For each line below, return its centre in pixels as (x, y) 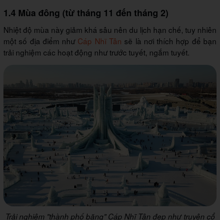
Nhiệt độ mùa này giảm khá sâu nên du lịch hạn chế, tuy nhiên (110, 30)
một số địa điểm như (41, 41)
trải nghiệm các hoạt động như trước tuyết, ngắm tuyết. (96, 52)
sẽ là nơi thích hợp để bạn (169, 41)
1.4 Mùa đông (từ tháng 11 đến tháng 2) (86, 13)
